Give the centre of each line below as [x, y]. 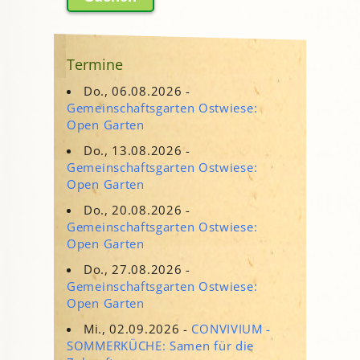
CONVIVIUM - [231, 328]
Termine [95, 64]
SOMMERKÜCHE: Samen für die [161, 345]
